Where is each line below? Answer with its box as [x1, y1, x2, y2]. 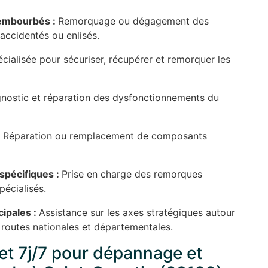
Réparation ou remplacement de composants [3, 130, 207, 142]
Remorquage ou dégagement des [58, 15, 209, 28]
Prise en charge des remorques [62, 168, 202, 181]
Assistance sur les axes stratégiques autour [39, 206, 235, 219]
